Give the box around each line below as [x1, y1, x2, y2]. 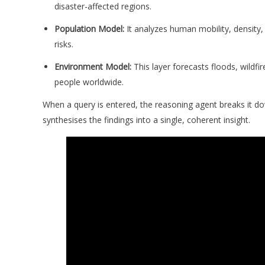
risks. [54, 38, 73, 50]
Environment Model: [54, 60, 131, 72]
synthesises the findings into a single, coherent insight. [43, 114, 250, 125]
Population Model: [54, 22, 124, 34]
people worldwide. [54, 76, 124, 88]
